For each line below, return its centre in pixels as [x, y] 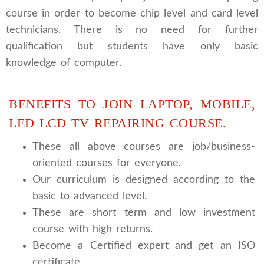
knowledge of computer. [64, 63]
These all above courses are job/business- [144, 146]
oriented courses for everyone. [107, 163]
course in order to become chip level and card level [132, 13]
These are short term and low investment [144, 212]
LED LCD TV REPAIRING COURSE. [118, 123]
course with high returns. [93, 229]
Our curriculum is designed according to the [144, 179]
